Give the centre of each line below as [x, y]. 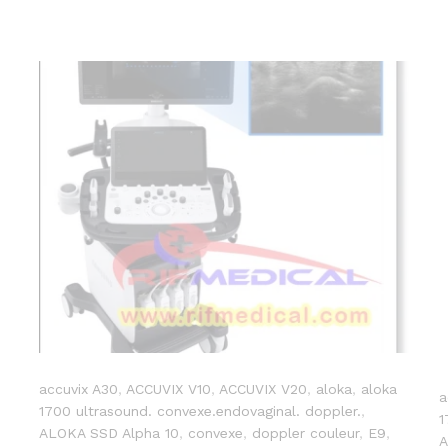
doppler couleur [305, 433]
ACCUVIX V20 [263, 389]
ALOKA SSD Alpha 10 [109, 433]
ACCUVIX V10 [168, 389]
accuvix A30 [78, 389]
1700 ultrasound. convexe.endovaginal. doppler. [200, 411]
